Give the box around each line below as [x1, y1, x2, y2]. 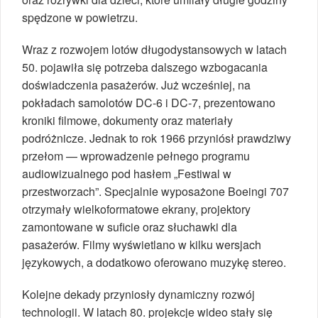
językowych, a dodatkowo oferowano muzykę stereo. [22, 254, 286, 271]
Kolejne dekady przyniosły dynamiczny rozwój [22, 286, 255, 303]
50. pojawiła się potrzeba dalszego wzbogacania [22, 59, 268, 76]
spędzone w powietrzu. [22, 9, 138, 26]
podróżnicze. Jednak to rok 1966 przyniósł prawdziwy [22, 130, 291, 147]
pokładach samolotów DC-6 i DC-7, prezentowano [22, 94, 275, 111]
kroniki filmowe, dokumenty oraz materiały [22, 112, 233, 129]
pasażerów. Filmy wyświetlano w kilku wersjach [22, 236, 261, 253]
